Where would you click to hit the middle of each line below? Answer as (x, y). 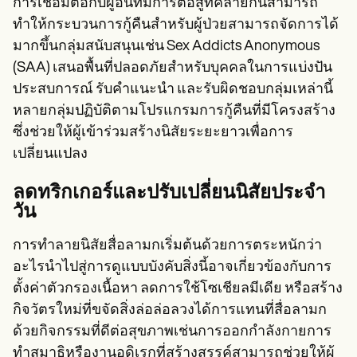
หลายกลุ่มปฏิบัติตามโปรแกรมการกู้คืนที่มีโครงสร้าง (174, 111)
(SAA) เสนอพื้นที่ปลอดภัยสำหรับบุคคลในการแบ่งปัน (173, 68)
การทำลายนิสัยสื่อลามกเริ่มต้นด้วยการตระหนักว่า (167, 245)
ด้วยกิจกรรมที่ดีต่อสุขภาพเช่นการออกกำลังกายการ (172, 331)
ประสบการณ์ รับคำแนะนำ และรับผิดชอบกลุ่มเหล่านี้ (173, 89)
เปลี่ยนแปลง (50, 154)
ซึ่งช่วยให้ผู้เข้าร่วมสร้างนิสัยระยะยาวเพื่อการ (153, 132)
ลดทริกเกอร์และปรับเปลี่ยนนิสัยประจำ (169, 193)
